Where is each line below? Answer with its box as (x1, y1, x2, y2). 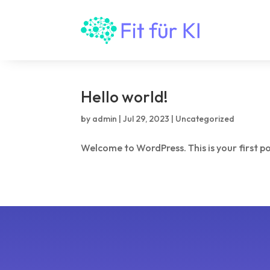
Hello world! (81, 87, 169, 107)
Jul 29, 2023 (123, 113, 170, 124)
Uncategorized (175, 113, 235, 124)
